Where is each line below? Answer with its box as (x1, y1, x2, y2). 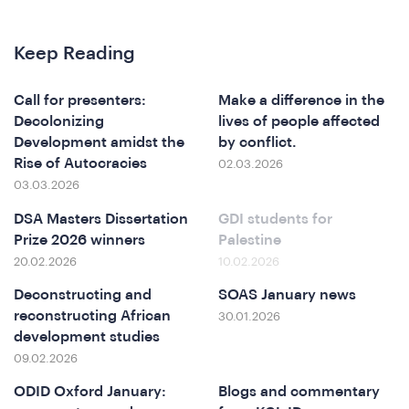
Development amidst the (14, 135, 184, 151)
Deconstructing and (14, 288, 152, 303)
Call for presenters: (14, 93, 146, 109)
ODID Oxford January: (14, 384, 166, 400)
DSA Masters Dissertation (14, 211, 188, 226)
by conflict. (218, 135, 297, 151)
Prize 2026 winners (14, 232, 145, 247)
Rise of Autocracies (14, 156, 147, 172)
